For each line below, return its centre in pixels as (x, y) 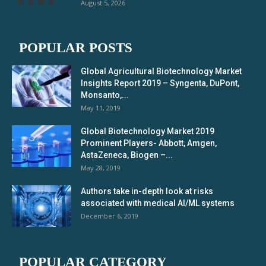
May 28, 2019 (101, 168)
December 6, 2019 (110, 216)
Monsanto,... (105, 95)
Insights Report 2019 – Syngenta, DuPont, (160, 83)
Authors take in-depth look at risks (147, 191)
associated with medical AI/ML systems (158, 203)
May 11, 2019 (101, 108)
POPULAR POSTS (76, 48)
